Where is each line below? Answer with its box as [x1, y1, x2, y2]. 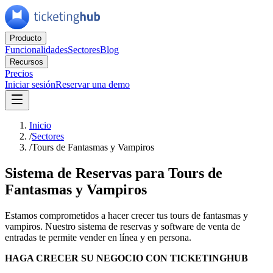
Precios [5, 68, 33, 79]
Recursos [10, 57, 43, 66]
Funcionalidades [5, 44, 68, 55]
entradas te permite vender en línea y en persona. [5, 232, 191, 243]
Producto [10, 34, 41, 43]
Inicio [29, 120, 51, 130]
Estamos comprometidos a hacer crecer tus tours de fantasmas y [5, 210, 248, 221]
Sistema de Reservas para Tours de [5, 165, 222, 181]
